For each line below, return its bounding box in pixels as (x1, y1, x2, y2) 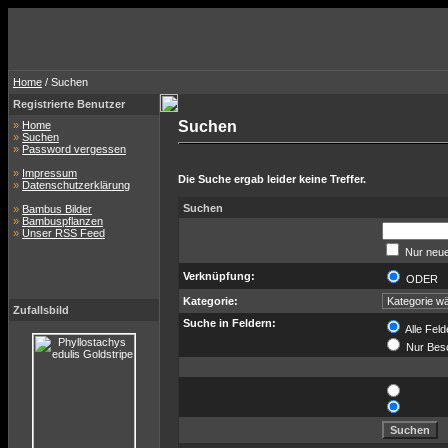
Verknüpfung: (183, 270, 255, 282)
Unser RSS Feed (22, 227, 105, 239)
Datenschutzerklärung (22, 179, 130, 191)
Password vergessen (22, 143, 126, 155)
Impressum (22, 167, 77, 179)
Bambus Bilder (22, 203, 92, 215)
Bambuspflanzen (22, 215, 103, 227)
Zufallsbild (13, 304, 69, 316)
